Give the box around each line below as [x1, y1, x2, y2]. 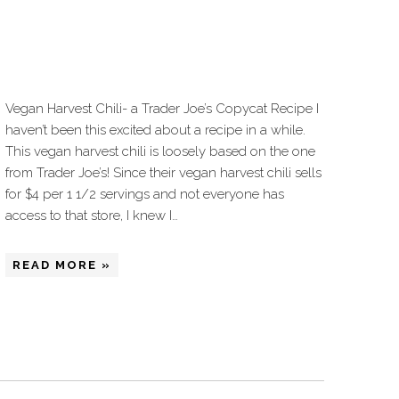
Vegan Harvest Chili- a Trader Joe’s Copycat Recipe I [5, 101, 319, 117]
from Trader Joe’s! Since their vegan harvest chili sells [5, 165, 322, 181]
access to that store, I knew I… [5, 208, 178, 224]
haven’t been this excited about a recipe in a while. [5, 122, 305, 138]
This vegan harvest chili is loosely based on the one [5, 143, 315, 159]
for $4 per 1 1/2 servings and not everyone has [5, 186, 284, 202]
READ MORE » [12, 258, 111, 272]
